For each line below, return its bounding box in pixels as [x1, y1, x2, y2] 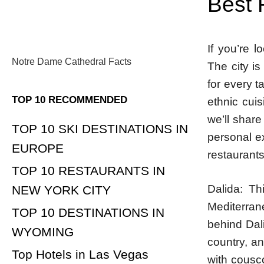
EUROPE [12, 141, 64, 155]
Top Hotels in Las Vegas [12, 247, 148, 261]
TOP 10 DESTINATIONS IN [12, 206, 164, 219]
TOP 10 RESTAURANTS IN [12, 164, 165, 177]
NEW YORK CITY [12, 183, 111, 197]
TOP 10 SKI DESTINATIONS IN [12, 122, 188, 136]
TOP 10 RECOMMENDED [12, 94, 127, 105]
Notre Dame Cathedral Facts [12, 57, 131, 67]
